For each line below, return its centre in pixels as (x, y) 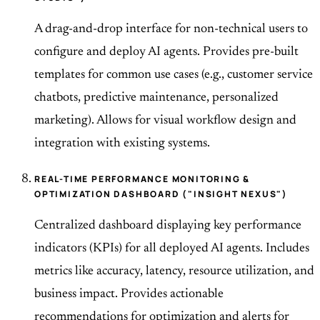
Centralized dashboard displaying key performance (168, 226)
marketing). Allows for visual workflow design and (165, 121)
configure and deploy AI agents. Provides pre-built (166, 52)
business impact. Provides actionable (129, 295)
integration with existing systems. (122, 144)
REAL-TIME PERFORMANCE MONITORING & (142, 179)
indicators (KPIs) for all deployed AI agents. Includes (172, 249)
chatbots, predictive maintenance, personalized (156, 98)
